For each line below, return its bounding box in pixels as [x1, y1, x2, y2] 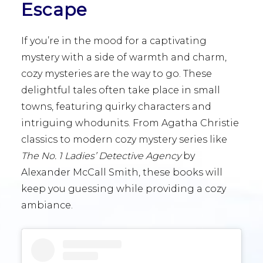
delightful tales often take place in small [21, 85, 220, 96]
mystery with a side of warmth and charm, [21, 52, 227, 63]
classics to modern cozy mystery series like [21, 134, 227, 145]
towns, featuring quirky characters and [21, 101, 211, 112]
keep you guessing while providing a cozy [21, 183, 226, 194]
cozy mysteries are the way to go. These [21, 68, 212, 79]
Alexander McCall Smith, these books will [21, 167, 222, 178]
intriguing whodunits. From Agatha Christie [21, 117, 239, 129]
